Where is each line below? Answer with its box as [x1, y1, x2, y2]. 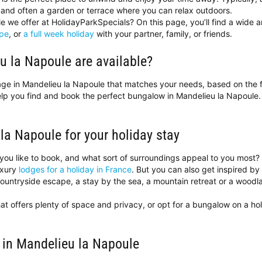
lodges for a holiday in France [19, 164, 132, 175]
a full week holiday [23, 29, 94, 39]
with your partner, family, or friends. [94, 29, 232, 39]
